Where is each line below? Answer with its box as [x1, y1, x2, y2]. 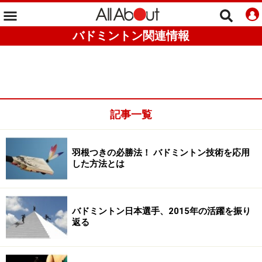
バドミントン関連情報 [73, 29, 189, 43]
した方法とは [72, 158, 125, 169]
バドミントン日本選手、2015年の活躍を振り [72, 206, 251, 216]
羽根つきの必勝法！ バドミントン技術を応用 [72, 147, 250, 158]
